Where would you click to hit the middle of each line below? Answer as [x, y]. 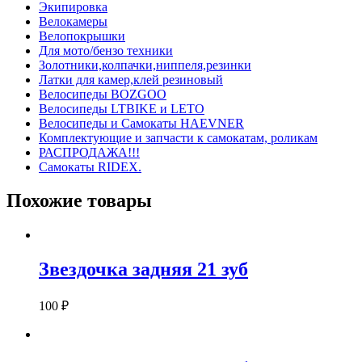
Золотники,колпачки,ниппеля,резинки [145, 65]
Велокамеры [73, 21]
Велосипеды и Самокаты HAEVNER [141, 123]
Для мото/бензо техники [106, 50]
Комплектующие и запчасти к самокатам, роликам [178, 137]
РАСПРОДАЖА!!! [89, 152]
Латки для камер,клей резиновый [131, 79]
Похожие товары [79, 201]
